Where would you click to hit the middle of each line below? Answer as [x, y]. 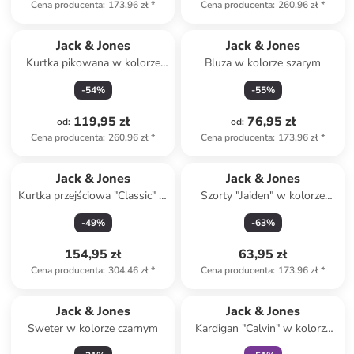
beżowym [263, 211]
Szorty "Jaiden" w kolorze [263, 196]
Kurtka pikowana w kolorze [93, 63]
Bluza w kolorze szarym [263, 63]
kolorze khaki [93, 211]
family [285, 289]
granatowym [263, 344]
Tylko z [255, 289]
